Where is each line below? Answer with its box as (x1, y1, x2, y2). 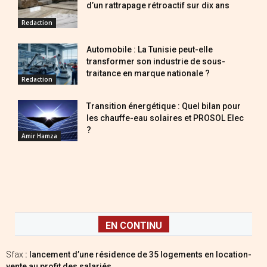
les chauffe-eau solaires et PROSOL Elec (86, 113, 244, 123)
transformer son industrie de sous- (86, 57, 225, 67)
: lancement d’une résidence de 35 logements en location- (25, 249, 252, 259)
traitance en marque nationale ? (86, 69, 210, 79)
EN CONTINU (105, 219, 162, 231)
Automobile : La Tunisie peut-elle (86, 45, 213, 55)
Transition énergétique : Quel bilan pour (86, 101, 241, 111)
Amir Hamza (21, 131, 57, 140)
